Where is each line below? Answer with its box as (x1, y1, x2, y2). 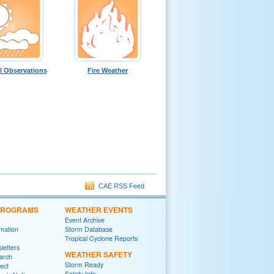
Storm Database (65, 224, 113, 234)
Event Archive (65, 215, 105, 224)
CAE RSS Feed (95, 182, 144, 190)
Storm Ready (65, 259, 103, 269)
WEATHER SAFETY (65, 248, 132, 260)
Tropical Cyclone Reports (65, 233, 138, 243)
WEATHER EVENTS (65, 204, 133, 215)
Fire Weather (87, 66, 128, 74)
